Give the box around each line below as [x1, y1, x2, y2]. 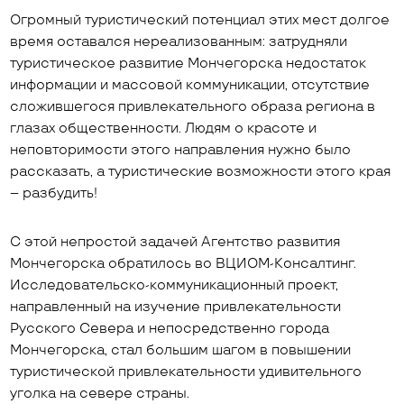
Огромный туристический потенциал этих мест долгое [10, 12, 390, 29]
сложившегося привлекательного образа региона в [10, 98, 376, 115]
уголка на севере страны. [10, 385, 190, 402]
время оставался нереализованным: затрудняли [10, 33, 348, 50]
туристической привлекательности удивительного [10, 363, 363, 381]
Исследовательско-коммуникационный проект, [10, 277, 339, 294]
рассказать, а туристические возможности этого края [10, 163, 391, 180]
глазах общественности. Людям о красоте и [10, 120, 317, 137]
